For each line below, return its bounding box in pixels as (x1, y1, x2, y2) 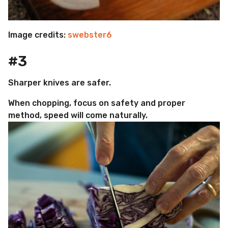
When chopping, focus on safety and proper (8, 98, 185, 108)
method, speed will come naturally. (8, 110, 148, 121)
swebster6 (68, 30, 112, 40)
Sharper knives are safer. (8, 78, 111, 88)
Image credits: (8, 30, 68, 40)
